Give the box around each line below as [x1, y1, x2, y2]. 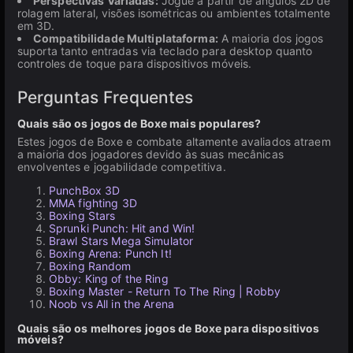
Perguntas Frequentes [17, 87, 194, 107]
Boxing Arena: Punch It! [49, 247, 172, 260]
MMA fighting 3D [49, 196, 137, 210]
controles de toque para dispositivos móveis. [17, 57, 252, 70]
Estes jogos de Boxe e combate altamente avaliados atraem [17, 135, 331, 148]
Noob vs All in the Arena [49, 297, 174, 310]
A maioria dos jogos [217, 32, 324, 45]
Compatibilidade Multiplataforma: [33, 32, 218, 45]
